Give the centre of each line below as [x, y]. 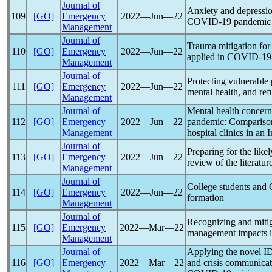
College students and [228, 187]
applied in [207, 57]
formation [206, 198]
